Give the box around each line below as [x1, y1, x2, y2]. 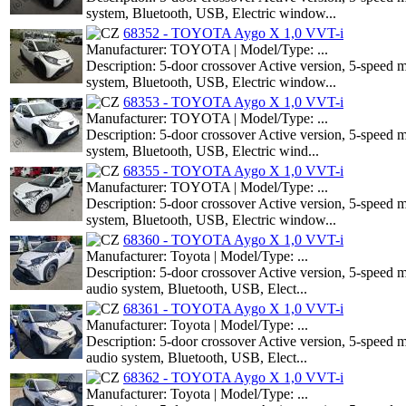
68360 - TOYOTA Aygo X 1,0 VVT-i [123, 231, 343, 247]
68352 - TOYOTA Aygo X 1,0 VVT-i [123, 24, 343, 41]
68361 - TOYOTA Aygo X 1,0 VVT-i [123, 300, 343, 316]
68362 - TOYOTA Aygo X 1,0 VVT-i [123, 369, 343, 385]
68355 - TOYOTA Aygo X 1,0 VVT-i [123, 162, 343, 179]
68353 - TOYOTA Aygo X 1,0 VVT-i [123, 93, 343, 110]
